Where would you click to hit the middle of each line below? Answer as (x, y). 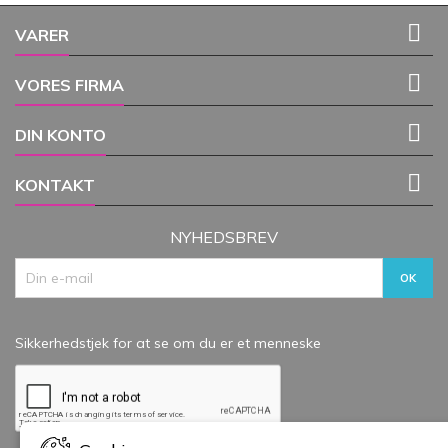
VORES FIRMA (69, 85)
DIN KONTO (60, 135)
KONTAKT (55, 185)
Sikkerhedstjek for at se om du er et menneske (168, 343)
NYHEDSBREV (224, 237)
